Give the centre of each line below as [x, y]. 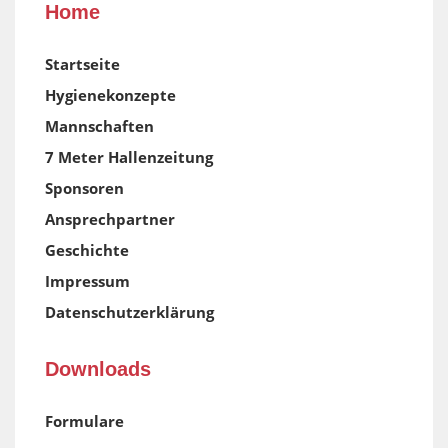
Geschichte [87, 250]
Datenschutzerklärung [129, 312]
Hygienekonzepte [110, 95]
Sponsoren [84, 188]
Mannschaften [99, 126]
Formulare [84, 421]
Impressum [87, 281]
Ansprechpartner [110, 219]
